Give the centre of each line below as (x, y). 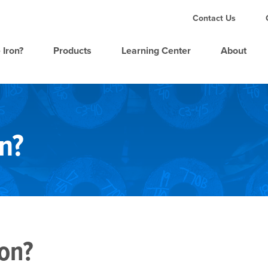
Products (72, 51)
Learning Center (156, 51)
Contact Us (214, 18)
